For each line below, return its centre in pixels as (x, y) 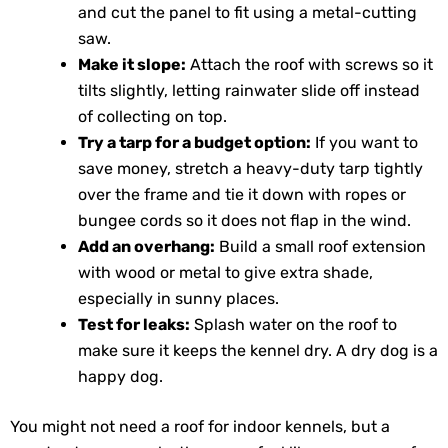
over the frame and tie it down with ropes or (242, 194)
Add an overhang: (146, 246)
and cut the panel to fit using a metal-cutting (247, 12)
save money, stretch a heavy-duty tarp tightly (250, 168)
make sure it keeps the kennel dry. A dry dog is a (258, 350)
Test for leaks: (134, 324)
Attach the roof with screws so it (309, 64)
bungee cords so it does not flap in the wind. (244, 220)
